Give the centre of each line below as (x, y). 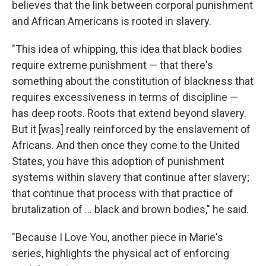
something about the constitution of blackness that (133, 81)
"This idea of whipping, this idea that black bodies (127, 49)
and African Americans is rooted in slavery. (112, 21)
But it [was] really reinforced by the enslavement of (131, 129)
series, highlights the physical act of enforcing (121, 253)
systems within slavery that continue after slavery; (131, 177)
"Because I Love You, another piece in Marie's (118, 237)
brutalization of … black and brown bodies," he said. (130, 209)
